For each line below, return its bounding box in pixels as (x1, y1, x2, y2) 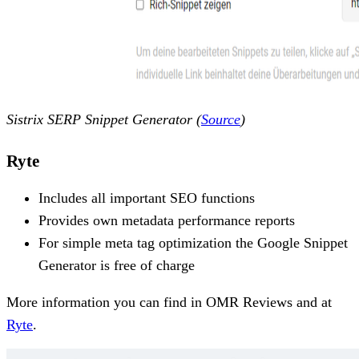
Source (201, 111, 240, 127)
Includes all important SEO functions (38, 189, 255, 206)
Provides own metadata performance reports (38, 212, 295, 228)
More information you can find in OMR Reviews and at (6, 293, 332, 310)
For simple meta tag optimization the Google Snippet (38, 234, 348, 251)
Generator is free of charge (38, 256, 195, 273)
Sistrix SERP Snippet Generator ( (6, 111, 201, 127)
